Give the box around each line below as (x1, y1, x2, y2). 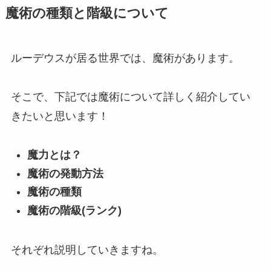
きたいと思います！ (10, 109, 109, 122)
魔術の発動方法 (27, 167, 103, 180)
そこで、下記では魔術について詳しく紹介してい (10, 90, 250, 103)
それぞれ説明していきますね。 (10, 243, 163, 256)
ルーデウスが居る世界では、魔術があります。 (10, 51, 240, 64)
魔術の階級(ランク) (27, 204, 122, 217)
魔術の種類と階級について (5, 5, 169, 21)
